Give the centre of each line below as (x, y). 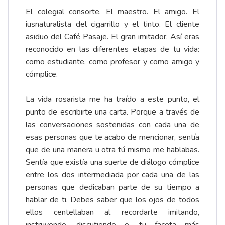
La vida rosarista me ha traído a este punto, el (113, 100)
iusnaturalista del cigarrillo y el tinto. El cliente (113, 24)
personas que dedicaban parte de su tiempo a (113, 188)
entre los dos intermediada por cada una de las (113, 175)
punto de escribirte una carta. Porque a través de (113, 112)
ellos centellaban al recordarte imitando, (113, 213)
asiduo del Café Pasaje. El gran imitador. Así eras (113, 37)
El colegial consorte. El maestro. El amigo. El (113, 12)
